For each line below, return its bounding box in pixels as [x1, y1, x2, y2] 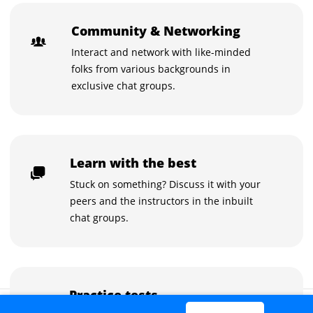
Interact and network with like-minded [71, 45, 252, 59]
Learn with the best [70, 154, 197, 171]
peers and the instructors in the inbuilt [70, 194, 254, 208]
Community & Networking [71, 22, 241, 39]
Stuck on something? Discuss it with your [70, 177, 261, 191]
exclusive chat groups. [71, 78, 176, 92]
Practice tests [69, 286, 159, 303]
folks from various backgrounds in [71, 61, 231, 75]
